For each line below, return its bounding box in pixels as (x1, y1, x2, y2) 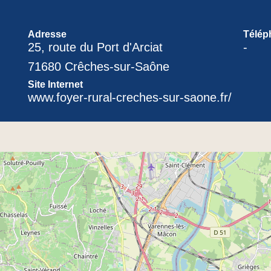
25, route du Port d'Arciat (27, 40, 163, 54)
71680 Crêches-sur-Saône (27, 59, 169, 73)
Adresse (27, 28, 67, 39)
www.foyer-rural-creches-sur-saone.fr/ (27, 90, 232, 104)
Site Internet (27, 79, 83, 90)
